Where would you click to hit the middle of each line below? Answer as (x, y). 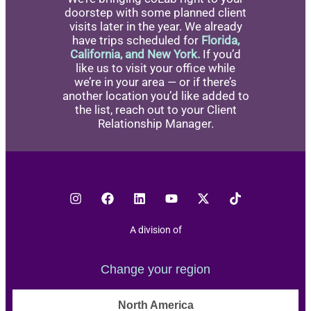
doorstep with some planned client (155, 13)
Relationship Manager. (155, 124)
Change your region (155, 270)
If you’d (220, 54)
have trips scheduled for (136, 41)
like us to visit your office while (155, 68)
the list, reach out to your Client (155, 110)
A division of (155, 230)
